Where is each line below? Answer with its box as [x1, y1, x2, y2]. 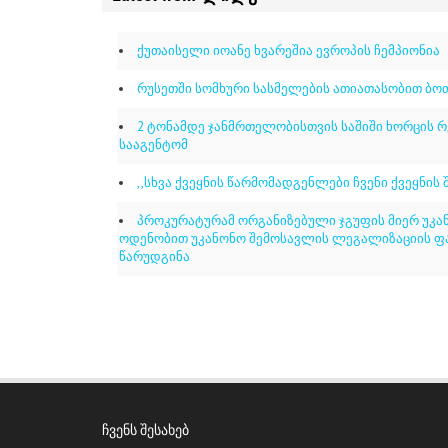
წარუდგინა [119, 248, 190, 265]
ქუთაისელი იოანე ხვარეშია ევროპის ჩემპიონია [137, 42, 440, 59]
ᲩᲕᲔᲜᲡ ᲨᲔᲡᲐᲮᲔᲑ [102, 425, 189, 439]
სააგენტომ [119, 136, 188, 153]
